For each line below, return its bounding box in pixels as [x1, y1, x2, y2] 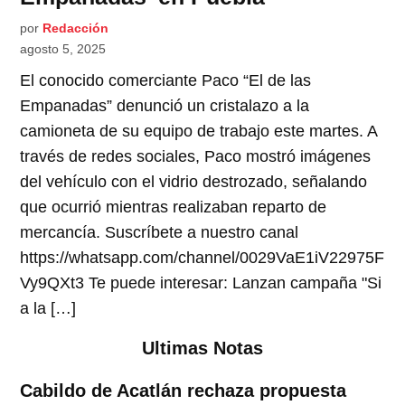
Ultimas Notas [142, 338, 263, 359]
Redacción [42, 21, 109, 36]
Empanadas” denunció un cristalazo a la [20, 97, 310, 116]
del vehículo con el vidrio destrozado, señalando [20, 173, 368, 192]
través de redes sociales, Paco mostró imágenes [20, 147, 372, 166]
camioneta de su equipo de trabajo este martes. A [20, 122, 378, 141]
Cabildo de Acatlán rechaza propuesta [20, 380, 347, 400]
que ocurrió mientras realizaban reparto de [20, 198, 327, 217]
